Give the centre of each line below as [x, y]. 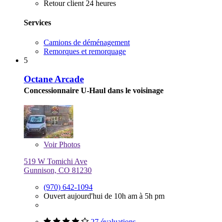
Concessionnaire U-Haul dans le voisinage [94, 91]
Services [37, 23]
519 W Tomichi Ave [55, 162]
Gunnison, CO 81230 [58, 170]
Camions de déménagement [87, 42]
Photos [69, 145]
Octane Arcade [54, 79]
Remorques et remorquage [85, 51]
